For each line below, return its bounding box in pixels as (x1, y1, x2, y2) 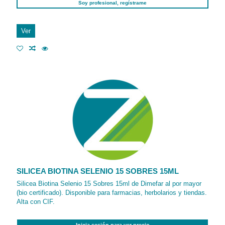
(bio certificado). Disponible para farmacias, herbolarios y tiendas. (17, 189, 207, 197)
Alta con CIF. (17, 198, 55, 206)
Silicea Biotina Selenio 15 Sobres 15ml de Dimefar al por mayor (17, 180, 202, 188)
